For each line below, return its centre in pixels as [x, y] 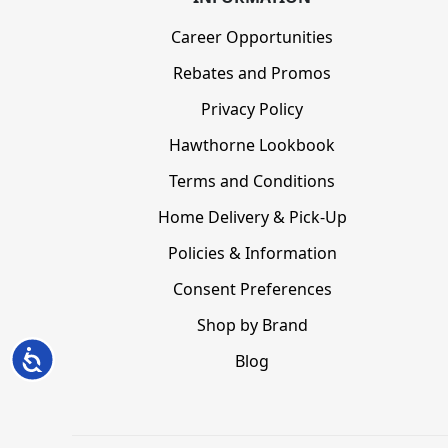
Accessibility [82, 356]
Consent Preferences [252, 289]
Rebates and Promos [252, 73]
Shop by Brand [252, 325]
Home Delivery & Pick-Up [252, 217]
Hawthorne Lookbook [252, 145]
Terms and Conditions [252, 181]
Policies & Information [252, 253]
